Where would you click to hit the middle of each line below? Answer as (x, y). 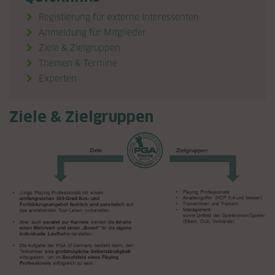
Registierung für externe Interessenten (119, 17)
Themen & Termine (78, 63)
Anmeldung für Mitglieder (92, 33)
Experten (58, 79)
